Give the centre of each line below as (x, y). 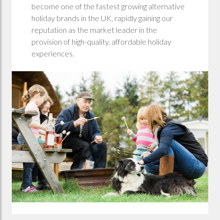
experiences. (53, 54)
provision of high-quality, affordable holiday (101, 42)
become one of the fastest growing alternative (108, 6)
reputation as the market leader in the (94, 30)
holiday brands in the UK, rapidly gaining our (102, 18)
